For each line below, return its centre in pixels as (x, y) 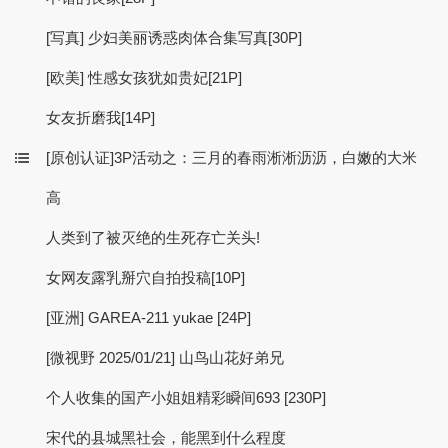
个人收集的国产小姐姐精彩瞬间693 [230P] (186, 398)
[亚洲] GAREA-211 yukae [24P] (148, 318)
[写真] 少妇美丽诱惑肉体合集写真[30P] (174, 38)
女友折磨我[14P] (100, 118)
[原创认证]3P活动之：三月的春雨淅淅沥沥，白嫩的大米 (231, 158)
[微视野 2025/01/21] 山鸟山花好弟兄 (165, 358)
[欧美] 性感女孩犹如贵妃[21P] (144, 78)
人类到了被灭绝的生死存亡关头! (153, 238)
